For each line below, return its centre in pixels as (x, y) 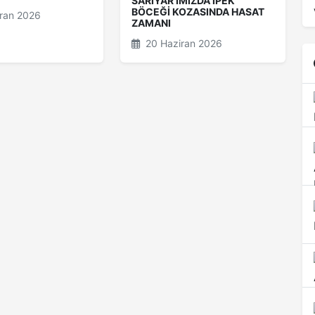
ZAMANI (152, 23)
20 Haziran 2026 (183, 43)
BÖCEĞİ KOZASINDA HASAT (198, 12)
